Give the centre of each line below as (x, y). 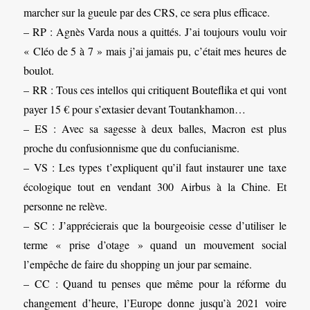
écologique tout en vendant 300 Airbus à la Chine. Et (155, 187)
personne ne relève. (66, 206)
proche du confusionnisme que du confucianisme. (132, 148)
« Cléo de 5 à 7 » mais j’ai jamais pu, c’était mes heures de (155, 51)
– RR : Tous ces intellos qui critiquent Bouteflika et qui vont (155, 90)
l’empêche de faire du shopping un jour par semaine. (138, 264)
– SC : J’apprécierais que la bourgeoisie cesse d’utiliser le (155, 226)
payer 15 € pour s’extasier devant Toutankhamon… (135, 109)
